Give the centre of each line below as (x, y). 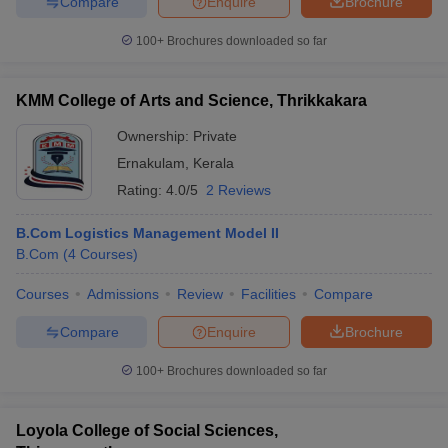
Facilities (268, 294)
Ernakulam (151, 163)
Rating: (141, 190)
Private (215, 136)
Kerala (213, 163)
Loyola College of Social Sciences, (147, 430)
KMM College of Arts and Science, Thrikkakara (191, 100)
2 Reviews (238, 190)
